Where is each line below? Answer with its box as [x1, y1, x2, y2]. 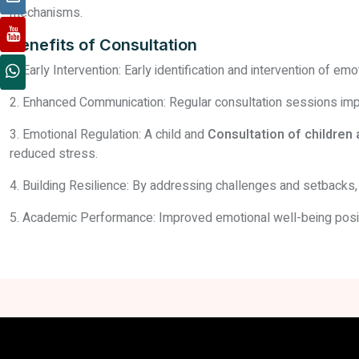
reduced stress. [10, 144, 98, 164]
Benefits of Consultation [10, 35, 197, 55]
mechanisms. [10, 3, 83, 23]
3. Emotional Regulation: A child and [10, 125, 208, 145]
